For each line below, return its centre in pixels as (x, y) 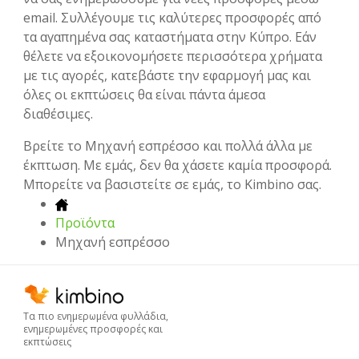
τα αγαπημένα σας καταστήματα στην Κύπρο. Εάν (170, 37)
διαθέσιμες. (58, 114)
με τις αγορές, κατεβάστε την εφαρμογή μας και (167, 76)
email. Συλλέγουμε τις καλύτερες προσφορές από (172, 18)
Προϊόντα (85, 223)
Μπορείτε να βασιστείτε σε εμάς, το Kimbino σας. (172, 185)
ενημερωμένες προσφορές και (93, 329)
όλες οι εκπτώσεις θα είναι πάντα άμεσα (144, 95)
